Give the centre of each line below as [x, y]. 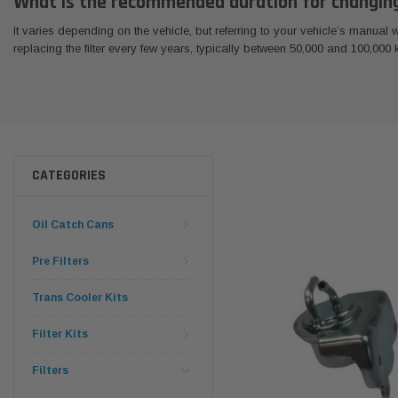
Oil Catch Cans [73, 224]
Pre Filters [60, 261]
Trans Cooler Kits [80, 297]
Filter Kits [60, 334]
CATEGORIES [69, 175]
